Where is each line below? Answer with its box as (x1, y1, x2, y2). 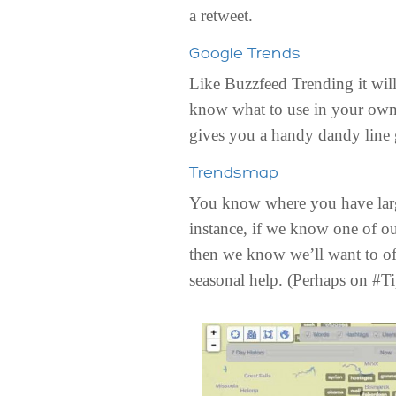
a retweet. (189, 5, 253, 25)
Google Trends (189, 44, 301, 62)
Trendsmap (189, 164, 278, 181)
